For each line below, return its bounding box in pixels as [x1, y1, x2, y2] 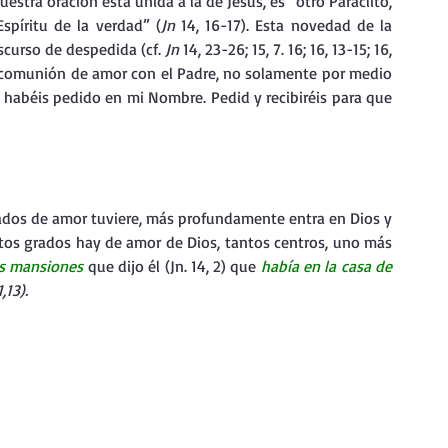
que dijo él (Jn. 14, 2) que [87, 256, 261, 276]
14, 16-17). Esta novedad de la [180, 15, 393, 35]
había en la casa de [260, 256, 393, 276]
